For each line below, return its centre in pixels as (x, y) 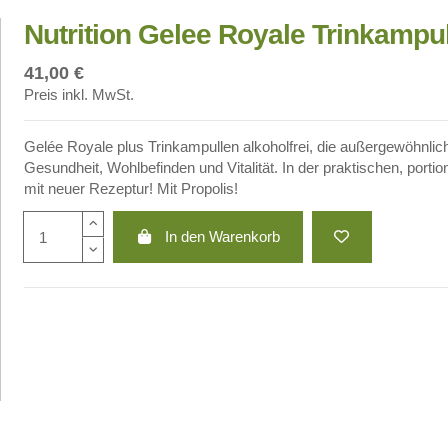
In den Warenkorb (223, 236)
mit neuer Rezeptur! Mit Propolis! (130, 188)
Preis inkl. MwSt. (78, 94)
